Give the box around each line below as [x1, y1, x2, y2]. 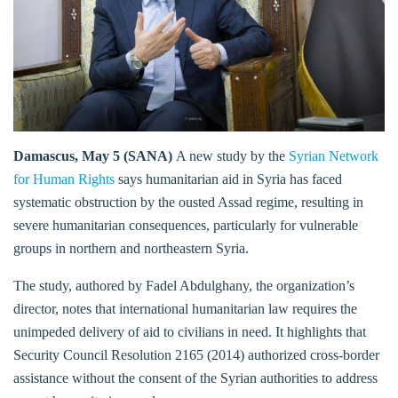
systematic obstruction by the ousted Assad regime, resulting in [13, 194, 363, 210]
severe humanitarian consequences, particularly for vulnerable [13, 217, 358, 233]
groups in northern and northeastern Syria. [13, 240, 249, 256]
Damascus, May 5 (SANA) [13, 147, 172, 163]
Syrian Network [289, 147, 378, 163]
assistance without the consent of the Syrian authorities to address [13, 370, 378, 386]
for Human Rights [13, 171, 115, 187]
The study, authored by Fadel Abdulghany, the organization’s [13, 277, 354, 293]
